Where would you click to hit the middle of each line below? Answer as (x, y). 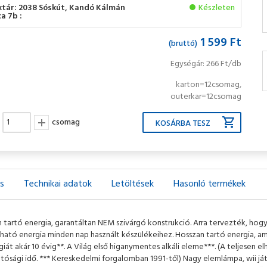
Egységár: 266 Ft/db (206, 64)
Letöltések (133, 184)
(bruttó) (183, 44)
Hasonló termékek (209, 184)
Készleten (217, 8)
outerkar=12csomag (206, 97)
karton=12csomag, (209, 85)
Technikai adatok (58, 184)
